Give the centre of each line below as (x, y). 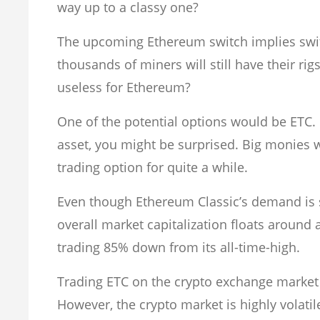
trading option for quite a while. (154, 167)
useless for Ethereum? (126, 87)
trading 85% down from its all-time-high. (179, 247)
